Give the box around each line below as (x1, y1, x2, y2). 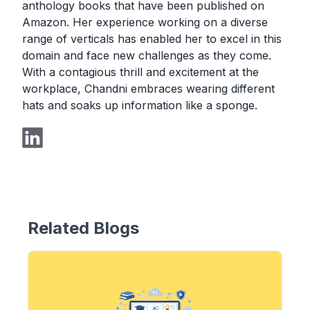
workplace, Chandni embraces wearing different (22, 81, 275, 95)
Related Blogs (28, 217, 139, 238)
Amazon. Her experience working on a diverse (22, 15, 268, 29)
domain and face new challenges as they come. (22, 48, 271, 62)
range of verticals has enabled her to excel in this (22, 31, 282, 46)
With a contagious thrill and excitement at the (22, 64, 259, 79)
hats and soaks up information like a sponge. (22, 98, 257, 112)
